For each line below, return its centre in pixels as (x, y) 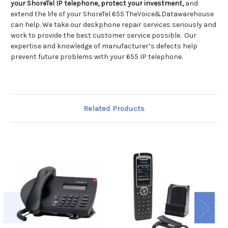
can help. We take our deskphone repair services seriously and (113, 25)
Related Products (114, 109)
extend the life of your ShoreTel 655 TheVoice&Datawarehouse (112, 14)
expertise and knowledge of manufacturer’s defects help (104, 46)
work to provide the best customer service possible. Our (104, 36)
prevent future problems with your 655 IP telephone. (97, 57)
